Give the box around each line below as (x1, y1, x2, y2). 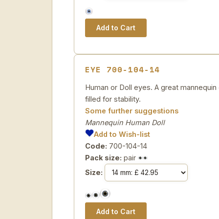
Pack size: (85, 153, 122, 162)
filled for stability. (85, 95, 141, 103)
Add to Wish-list (94, 130, 151, 138)
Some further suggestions (85, 107, 178, 115)
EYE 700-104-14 (85, 64, 160, 75)
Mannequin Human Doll (85, 118, 165, 127)
